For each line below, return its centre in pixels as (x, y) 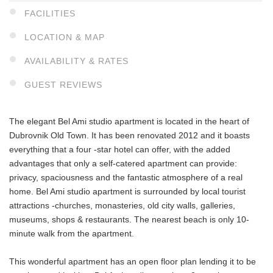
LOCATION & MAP (65, 37)
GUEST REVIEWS (63, 85)
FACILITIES (50, 14)
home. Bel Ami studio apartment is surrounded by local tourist (127, 192)
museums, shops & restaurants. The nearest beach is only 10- (129, 220)
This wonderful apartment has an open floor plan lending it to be (133, 262)
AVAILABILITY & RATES (76, 61)
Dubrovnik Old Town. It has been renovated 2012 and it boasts (129, 136)
